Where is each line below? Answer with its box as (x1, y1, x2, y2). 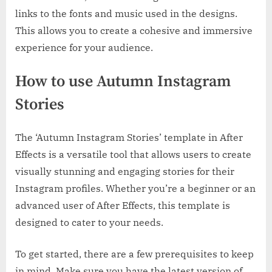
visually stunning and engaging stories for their (15, 165, 234, 178)
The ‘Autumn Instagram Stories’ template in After (15, 131, 243, 144)
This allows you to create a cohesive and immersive (15, 24, 253, 36)
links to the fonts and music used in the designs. (15, 7, 237, 19)
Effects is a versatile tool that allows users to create (15, 148, 251, 161)
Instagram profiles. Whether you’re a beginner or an (15, 182, 256, 195)
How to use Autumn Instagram (15, 71, 231, 92)
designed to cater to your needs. (15, 216, 163, 229)
